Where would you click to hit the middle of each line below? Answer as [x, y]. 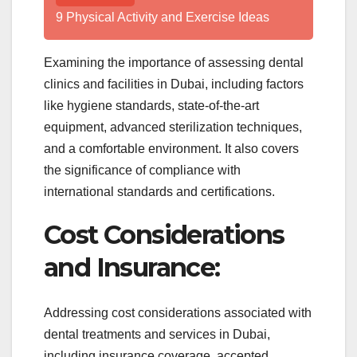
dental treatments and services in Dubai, [157, 334]
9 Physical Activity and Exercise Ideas [163, 18]
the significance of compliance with [142, 171]
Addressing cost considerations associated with [178, 312]
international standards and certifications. [159, 192]
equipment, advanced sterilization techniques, [173, 127]
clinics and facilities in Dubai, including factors [174, 84]
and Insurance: [132, 268]
